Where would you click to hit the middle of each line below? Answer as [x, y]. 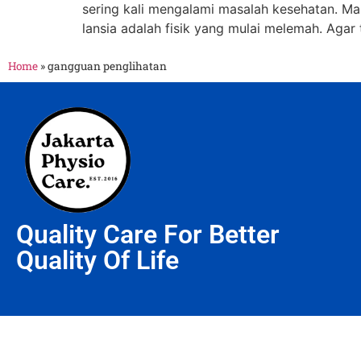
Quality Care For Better [148, 235]
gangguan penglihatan [107, 66]
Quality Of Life [98, 261]
